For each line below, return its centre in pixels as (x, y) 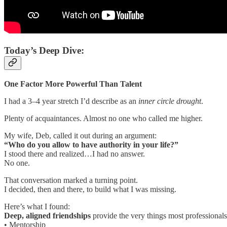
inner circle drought (170, 101)
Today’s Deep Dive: (44, 50)
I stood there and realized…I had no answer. (74, 154)
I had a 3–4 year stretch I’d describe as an (71, 101)
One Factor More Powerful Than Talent (73, 84)
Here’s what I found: (37, 206)
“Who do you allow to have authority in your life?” (91, 144)
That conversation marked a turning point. (71, 180)
